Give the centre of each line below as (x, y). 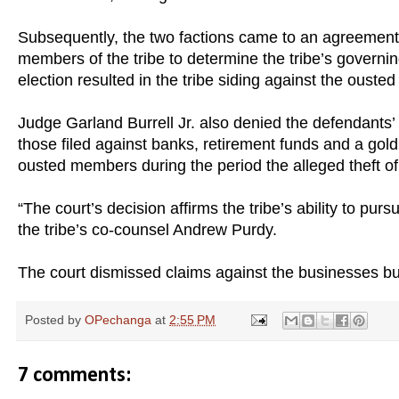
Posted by (55, 319)
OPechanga (118, 319)
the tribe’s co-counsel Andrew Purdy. (147, 229)
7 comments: (74, 375)
